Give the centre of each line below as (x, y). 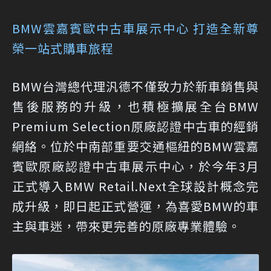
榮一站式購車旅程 (63, 48)
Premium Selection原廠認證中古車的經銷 (135, 126)
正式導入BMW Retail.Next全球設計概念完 (135, 186)
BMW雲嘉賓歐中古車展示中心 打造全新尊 (135, 28)
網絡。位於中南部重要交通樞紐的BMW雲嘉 (135, 146)
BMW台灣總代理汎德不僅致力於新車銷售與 (135, 86)
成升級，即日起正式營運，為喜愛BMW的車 (135, 206)
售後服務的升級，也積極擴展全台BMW (135, 106)
